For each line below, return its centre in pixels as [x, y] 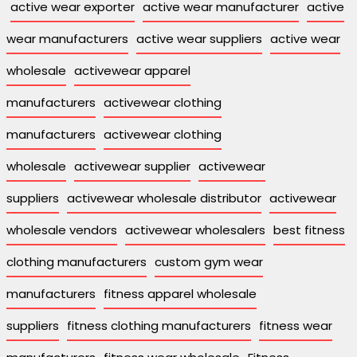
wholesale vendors [62, 229]
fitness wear [296, 325]
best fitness [309, 229]
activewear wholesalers [195, 229]
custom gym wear [209, 261]
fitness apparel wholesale [180, 293]
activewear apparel [132, 70]
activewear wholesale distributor [164, 198]
